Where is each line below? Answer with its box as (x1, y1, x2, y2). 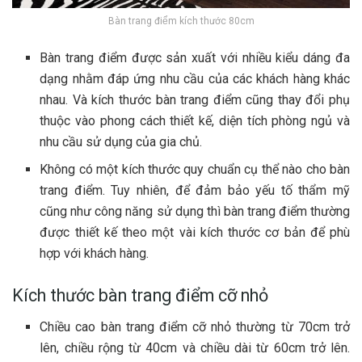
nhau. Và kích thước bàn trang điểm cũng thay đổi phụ (40, 92, 350, 108)
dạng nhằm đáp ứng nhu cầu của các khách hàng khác (40, 71, 350, 87)
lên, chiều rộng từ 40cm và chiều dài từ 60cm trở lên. (40, 340, 350, 356)
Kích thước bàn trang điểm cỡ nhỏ (12, 285, 268, 306)
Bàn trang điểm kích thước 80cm (107, 15, 255, 27)
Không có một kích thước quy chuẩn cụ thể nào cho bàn (40, 162, 350, 178)
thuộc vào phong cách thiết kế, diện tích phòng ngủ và (40, 113, 350, 129)
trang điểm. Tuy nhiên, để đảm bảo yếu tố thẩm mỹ (40, 183, 350, 199)
